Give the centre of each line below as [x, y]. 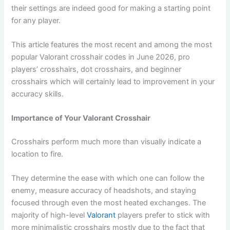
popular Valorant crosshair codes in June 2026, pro [101, 57]
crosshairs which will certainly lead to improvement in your [113, 81]
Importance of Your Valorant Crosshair [81, 118]
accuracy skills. [38, 94]
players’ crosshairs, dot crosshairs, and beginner [97, 69]
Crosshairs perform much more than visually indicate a [107, 142]
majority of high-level [49, 215]
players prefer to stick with [163, 215]
